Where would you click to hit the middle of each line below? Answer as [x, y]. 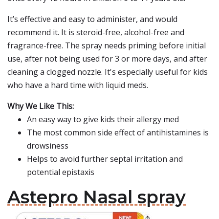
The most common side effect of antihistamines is [118, 132]
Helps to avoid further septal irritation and [105, 159]
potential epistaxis [61, 172]
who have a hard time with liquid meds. [78, 85]
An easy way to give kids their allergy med [103, 119]
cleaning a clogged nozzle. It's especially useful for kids [108, 72]
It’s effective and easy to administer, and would [92, 19]
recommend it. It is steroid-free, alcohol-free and [96, 32]
